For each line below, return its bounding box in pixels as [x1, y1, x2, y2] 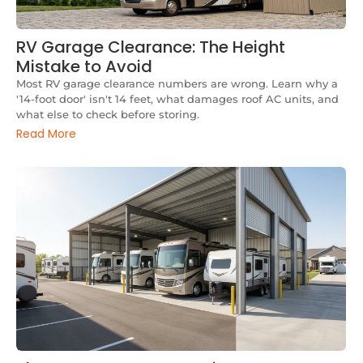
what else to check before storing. [16, 108, 199, 122]
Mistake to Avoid [16, 55, 152, 79]
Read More [16, 125, 76, 142]
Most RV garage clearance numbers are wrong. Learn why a [16, 77, 338, 91]
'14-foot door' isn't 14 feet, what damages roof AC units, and [16, 92, 339, 106]
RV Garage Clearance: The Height [16, 36, 285, 59]
